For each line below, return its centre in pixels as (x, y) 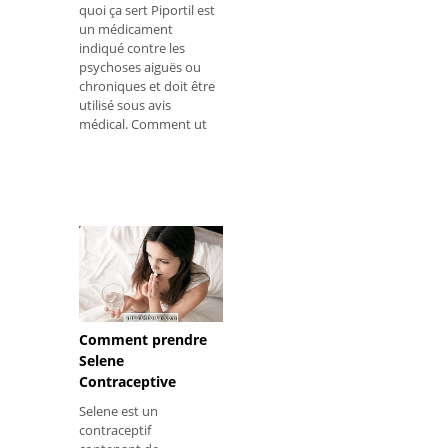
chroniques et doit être (147, 86)
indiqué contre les (132, 48)
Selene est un (118, 411)
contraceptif (115, 430)
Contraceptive (127, 382)
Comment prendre (143, 340)
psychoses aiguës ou (140, 67)
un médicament (126, 29)
